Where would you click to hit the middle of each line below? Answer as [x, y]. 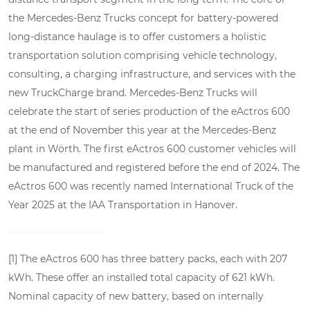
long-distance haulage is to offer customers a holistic [137, 37]
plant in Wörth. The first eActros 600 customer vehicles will [152, 149]
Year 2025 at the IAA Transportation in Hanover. [123, 205]
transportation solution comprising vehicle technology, [143, 55]
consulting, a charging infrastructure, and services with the [152, 74]
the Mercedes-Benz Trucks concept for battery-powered [143, 18]
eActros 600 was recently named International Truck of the [151, 186]
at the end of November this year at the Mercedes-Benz [142, 130]
